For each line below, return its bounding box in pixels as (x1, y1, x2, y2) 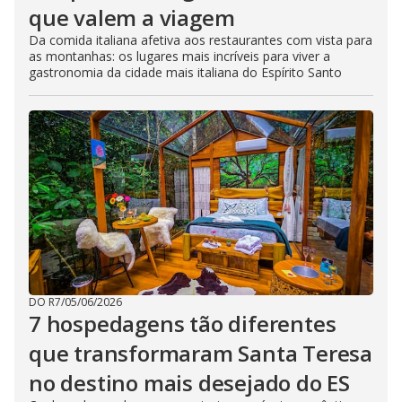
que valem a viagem (29, 3, 235, 33)
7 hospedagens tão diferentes (29, 309, 336, 339)
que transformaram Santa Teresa (29, 338, 372, 369)
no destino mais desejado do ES (29, 368, 350, 398)
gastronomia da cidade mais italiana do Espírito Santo (29, 64, 342, 82)
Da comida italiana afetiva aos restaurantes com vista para (29, 31, 372, 49)
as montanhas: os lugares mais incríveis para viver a (29, 48, 330, 66)
